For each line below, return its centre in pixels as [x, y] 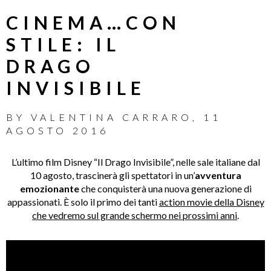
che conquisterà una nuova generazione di [165, 189]
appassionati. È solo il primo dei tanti [83, 202]
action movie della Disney [211, 202]
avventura [218, 175]
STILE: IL [63, 44]
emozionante [49, 189]
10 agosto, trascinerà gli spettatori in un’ [112, 175]
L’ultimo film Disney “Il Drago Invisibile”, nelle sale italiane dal [135, 162]
